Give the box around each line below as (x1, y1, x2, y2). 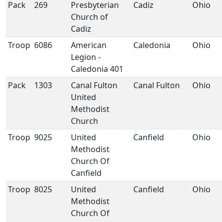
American (71, 40, 107, 51)
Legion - (71, 52, 101, 62)
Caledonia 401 (71, 63, 123, 74)
